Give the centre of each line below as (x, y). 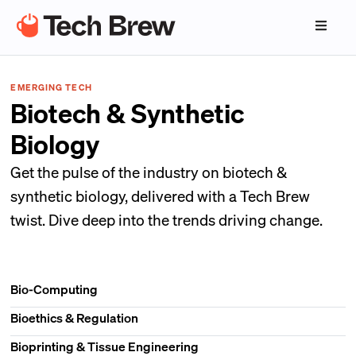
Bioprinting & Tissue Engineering (105, 346)
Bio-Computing (54, 289)
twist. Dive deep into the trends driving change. (167, 219)
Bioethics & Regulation (75, 317)
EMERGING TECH (51, 87)
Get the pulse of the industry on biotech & (149, 172)
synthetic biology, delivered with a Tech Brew (161, 195)
